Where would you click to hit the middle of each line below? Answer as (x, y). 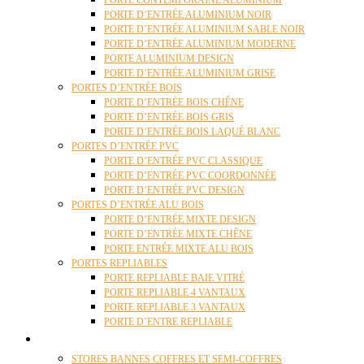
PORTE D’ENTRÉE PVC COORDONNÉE (190, 175)
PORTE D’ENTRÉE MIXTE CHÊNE (178, 234)
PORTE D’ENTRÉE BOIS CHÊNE (174, 102)
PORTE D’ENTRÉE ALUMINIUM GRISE (190, 73)
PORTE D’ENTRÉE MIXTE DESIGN (180, 219)
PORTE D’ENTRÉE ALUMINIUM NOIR (188, 15)
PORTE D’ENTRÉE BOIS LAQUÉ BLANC (192, 132)
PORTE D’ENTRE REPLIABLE (168, 322)
